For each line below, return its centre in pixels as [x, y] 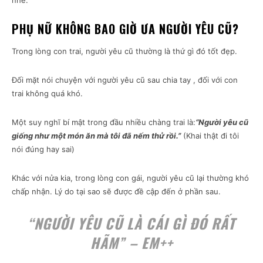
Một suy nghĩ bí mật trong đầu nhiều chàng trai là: [104, 122]
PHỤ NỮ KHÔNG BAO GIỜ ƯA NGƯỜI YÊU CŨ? [125, 29]
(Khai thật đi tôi [210, 136]
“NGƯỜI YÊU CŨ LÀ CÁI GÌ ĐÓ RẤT [131, 223]
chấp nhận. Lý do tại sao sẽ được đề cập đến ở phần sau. [116, 192]
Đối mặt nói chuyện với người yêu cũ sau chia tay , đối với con [125, 80]
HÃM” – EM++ [131, 243]
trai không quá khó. [47, 94]
